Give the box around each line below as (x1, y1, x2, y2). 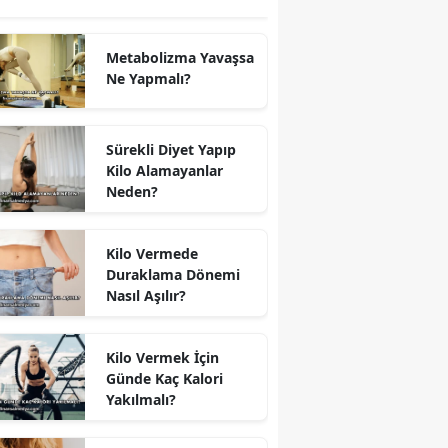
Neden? (105, 181, 158, 201)
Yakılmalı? (105, 389, 176, 409)
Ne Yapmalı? (105, 69, 191, 89)
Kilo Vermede (105, 243, 198, 263)
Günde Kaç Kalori (105, 368, 223, 388)
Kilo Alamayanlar (105, 160, 223, 180)
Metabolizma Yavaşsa (105, 48, 254, 68)
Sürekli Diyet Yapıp (105, 139, 236, 159)
